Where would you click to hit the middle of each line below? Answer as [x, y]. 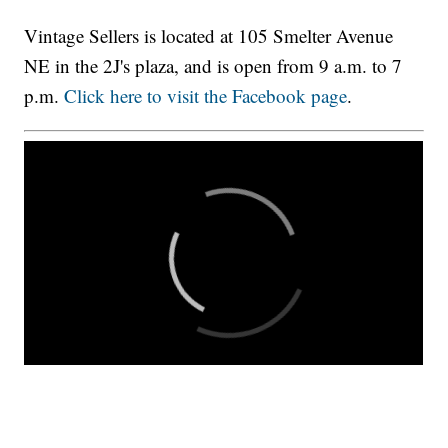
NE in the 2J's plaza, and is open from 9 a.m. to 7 [213, 65]
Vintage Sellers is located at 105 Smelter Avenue [209, 35]
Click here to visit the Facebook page [206, 95]
